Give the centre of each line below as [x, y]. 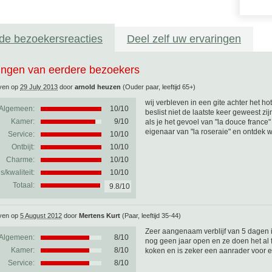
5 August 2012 [41, 216]
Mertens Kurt [100, 216]
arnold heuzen [98, 87]
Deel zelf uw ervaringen [184, 39]
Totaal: [24, 185]
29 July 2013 [39, 87]
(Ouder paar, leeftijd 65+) [159, 87]
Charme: [20, 160]
